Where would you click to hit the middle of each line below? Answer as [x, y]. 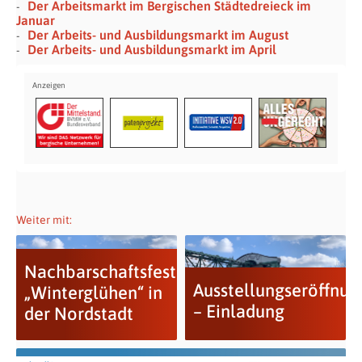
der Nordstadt [78, 313]
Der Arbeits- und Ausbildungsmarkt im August [158, 34]
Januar [36, 20]
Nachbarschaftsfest [100, 271]
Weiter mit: [44, 219]
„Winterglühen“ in [93, 292]
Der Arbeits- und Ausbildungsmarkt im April [152, 49]
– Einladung [238, 311]
